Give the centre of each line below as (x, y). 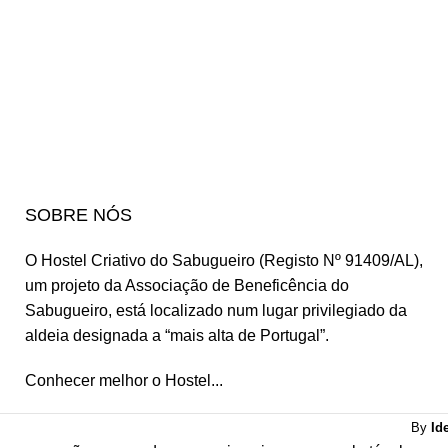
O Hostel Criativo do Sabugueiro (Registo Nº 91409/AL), (224, 260)
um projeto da (75, 285)
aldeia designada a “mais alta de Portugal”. (177, 335)
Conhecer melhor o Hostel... (124, 380)
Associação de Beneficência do (237, 285)
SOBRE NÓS (78, 214)
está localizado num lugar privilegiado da (259, 310)
